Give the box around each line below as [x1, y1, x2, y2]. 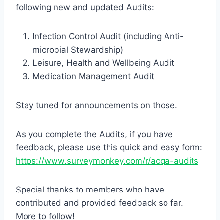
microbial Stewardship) [32, 45, 123, 55]
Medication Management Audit [32, 71, 154, 81]
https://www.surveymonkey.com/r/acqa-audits [16, 156, 198, 165]
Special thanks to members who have [16, 185, 164, 194]
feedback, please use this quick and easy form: [16, 142, 202, 152]
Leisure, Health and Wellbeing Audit [32, 58, 174, 68]
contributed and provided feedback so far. [16, 198, 183, 208]
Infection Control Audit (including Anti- [32, 31, 184, 41]
